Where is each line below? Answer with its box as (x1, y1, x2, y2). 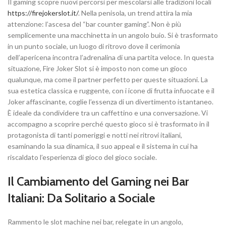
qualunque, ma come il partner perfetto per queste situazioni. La (8, 75, 208, 84)
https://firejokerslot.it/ (8, 9, 78, 18)
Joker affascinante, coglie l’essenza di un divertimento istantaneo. (8, 97, 213, 106)
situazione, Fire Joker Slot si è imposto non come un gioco (8, 64, 187, 73)
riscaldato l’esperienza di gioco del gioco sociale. (8, 153, 157, 162)
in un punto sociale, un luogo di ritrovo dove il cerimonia (8, 42, 180, 51)
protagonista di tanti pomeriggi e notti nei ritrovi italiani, (8, 131, 182, 140)
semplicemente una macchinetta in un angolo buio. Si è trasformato (8, 31, 218, 40)
